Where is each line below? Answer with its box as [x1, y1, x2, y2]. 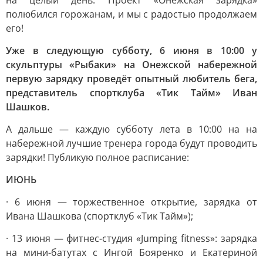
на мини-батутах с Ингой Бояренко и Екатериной [6, 246, 257, 259]
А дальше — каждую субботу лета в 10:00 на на [6, 123, 257, 136]
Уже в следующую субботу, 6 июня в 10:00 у [6, 44, 257, 57]
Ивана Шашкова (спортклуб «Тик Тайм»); [6, 210, 193, 222]
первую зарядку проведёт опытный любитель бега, [6, 72, 257, 85]
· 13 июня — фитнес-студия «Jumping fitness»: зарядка [6, 232, 257, 245]
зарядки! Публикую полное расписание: [6, 151, 189, 164]
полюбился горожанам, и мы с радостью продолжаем [6, 8, 257, 21]
